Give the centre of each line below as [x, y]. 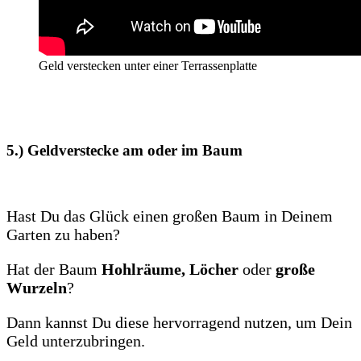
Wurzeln [37, 287]
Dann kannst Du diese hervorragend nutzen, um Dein [179, 322]
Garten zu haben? [63, 234]
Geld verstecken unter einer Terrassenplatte [148, 66]
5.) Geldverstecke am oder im [104, 150]
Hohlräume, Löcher [170, 269]
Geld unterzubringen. [76, 340]
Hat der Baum [54, 269]
